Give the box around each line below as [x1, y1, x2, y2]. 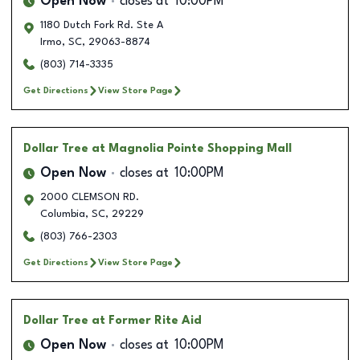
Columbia [40, 208, 85, 219]
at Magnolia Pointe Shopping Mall [92, 142, 292, 154]
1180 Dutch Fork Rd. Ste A [40, 19, 163, 31]
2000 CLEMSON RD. [40, 191, 139, 202]
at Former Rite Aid [92, 314, 202, 326]
